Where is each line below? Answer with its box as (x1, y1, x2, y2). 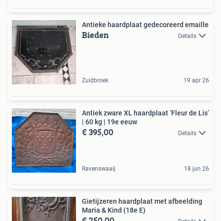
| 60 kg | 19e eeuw (82, 117, 137, 126)
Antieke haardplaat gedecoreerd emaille (82, 20, 209, 29)
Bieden (82, 28, 109, 41)
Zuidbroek (82, 76, 109, 84)
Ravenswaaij (82, 165, 115, 172)
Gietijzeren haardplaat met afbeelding (82, 197, 202, 205)
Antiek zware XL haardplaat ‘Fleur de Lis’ (82, 109, 209, 117)
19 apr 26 (184, 76, 209, 84)
